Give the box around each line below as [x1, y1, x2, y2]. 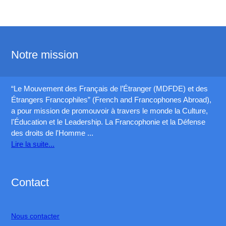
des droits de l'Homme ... [11, 128, 94, 137]
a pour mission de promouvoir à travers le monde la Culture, [11, 106, 208, 115]
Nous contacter [11, 211, 60, 220]
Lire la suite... [11, 139, 55, 148]
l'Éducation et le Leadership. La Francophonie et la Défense [11, 117, 206, 126]
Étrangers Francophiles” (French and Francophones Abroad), [11, 95, 212, 104]
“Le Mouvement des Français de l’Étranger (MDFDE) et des [11, 84, 208, 93]
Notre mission [11, 48, 79, 61]
